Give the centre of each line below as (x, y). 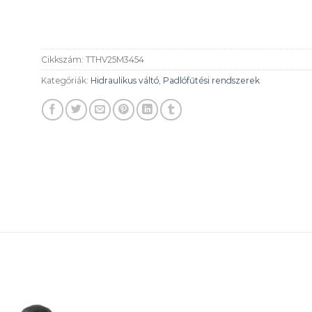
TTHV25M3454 (115, 59)
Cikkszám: (63, 59)
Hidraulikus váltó (125, 80)
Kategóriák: (66, 80)
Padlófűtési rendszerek (211, 80)
